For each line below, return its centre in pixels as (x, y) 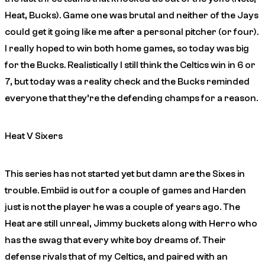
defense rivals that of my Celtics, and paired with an (116, 257)
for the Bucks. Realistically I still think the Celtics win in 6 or (130, 65)
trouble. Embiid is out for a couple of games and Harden (125, 191)
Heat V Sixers (34, 136)
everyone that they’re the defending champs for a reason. (131, 98)
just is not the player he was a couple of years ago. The (122, 207)
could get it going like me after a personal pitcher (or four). (132, 32)
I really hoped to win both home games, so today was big (127, 49)
